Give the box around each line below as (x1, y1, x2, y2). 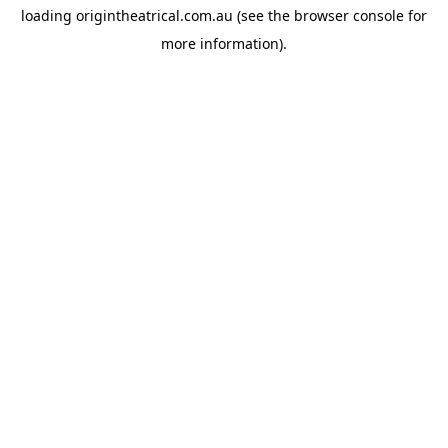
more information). (161, 34, 287, 53)
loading (21, 6, 76, 25)
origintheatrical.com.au (76, 6, 233, 25)
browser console (294, 6, 404, 25)
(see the (233, 6, 290, 25)
